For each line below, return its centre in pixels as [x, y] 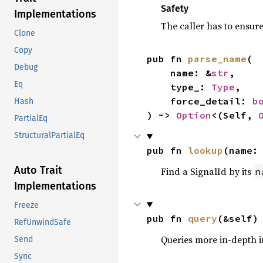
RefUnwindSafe [43, 222]
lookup [205, 150]
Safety [174, 9]
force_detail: [211, 101]
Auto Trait [38, 171]
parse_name [217, 59]
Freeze [26, 205]
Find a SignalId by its [207, 171]
